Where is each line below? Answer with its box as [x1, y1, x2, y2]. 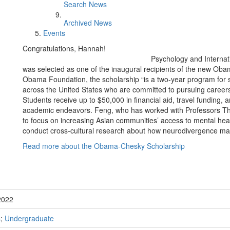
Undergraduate [5, 213, 54, 224]
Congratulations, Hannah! [23, 43, 106, 53]
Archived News [64, 17, 112, 28]
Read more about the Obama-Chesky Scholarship [23, 141, 185, 151]
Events [43, 28, 65, 38]
